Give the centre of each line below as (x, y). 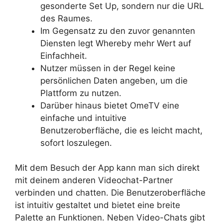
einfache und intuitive (83, 118)
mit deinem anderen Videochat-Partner (94, 180)
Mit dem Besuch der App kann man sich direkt (107, 168)
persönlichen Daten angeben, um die (114, 80)
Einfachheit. (64, 56)
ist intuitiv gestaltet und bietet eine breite (98, 205)
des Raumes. (66, 18)
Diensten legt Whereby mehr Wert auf (116, 43)
